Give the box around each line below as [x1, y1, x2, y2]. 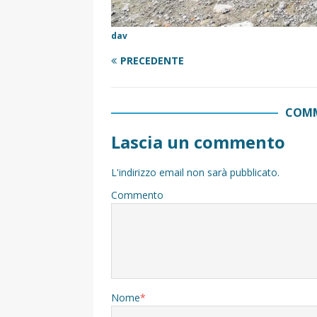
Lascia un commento [111, 130, 285, 154]
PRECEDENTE [120, 54, 184, 68]
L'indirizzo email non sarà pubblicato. [111, 166, 279, 180]
